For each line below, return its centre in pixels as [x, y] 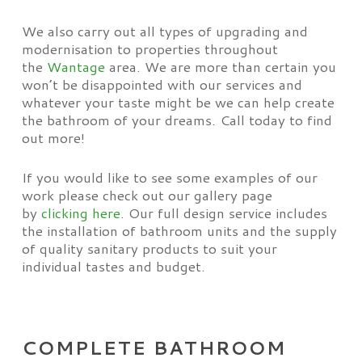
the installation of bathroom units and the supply [179, 230]
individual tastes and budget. [113, 266]
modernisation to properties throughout [149, 48]
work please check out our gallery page [147, 195]
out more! [53, 137]
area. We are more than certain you [220, 66]
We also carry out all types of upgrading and [164, 31]
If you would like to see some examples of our [169, 177]
